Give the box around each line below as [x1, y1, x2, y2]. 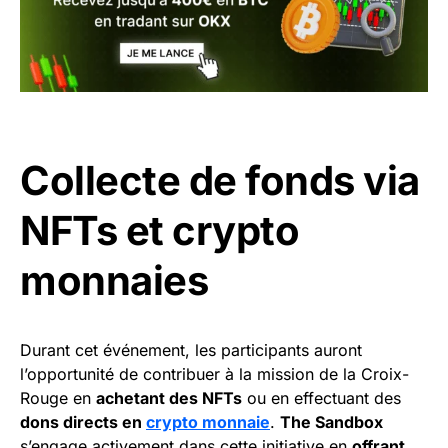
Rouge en [20, 387, 96, 408]
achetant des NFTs [96, 387, 242, 408]
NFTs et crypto [20, 205, 299, 255]
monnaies [20, 255, 208, 305]
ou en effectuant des [242, 387, 401, 408]
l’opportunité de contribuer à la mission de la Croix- [20, 363, 409, 384]
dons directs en [20, 411, 146, 432]
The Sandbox [280, 411, 383, 432]
